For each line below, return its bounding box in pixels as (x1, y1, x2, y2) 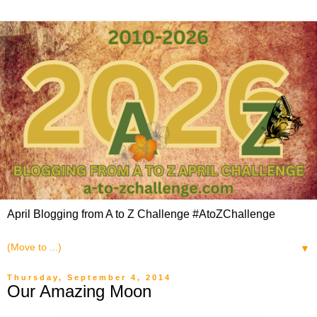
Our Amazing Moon (7, 281, 151, 301)
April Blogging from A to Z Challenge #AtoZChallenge (7, 207, 275, 220)
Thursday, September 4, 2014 (7, 272, 171, 282)
